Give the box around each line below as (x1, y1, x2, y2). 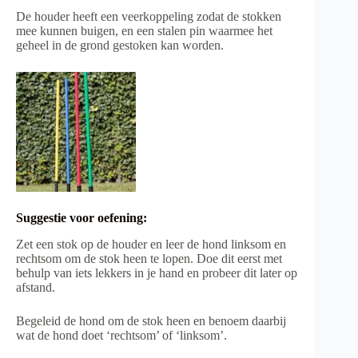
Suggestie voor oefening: (16, 211, 147, 225)
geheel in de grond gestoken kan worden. (16, 38, 224, 53)
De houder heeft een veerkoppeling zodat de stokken (16, 10, 281, 24)
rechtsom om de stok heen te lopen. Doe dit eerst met (16, 252, 282, 266)
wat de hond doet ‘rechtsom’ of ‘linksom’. (16, 328, 227, 343)
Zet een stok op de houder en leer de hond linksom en (16, 237, 286, 252)
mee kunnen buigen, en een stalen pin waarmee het (16, 24, 272, 38)
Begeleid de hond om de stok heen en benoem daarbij (16, 314, 286, 328)
